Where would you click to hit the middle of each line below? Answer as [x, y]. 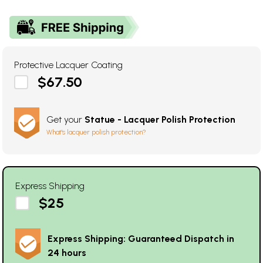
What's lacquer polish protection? [96, 132]
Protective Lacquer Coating [68, 65]
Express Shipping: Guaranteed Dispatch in [141, 238]
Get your [65, 119]
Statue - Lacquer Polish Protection [160, 119]
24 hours [67, 252]
